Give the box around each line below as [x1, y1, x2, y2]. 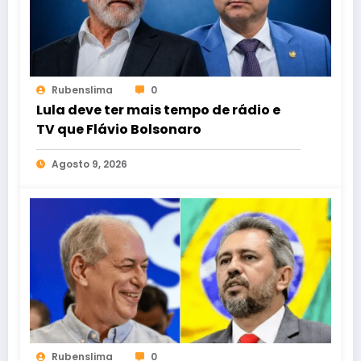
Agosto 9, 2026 [52, 157, 127, 172]
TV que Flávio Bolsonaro [36, 120, 201, 139]
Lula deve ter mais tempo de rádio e [36, 101, 280, 120]
